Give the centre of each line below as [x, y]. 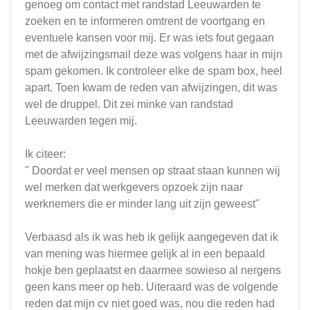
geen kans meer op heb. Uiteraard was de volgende [152, 287]
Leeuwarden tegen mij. [81, 121]
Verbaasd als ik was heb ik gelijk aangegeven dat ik [152, 237]
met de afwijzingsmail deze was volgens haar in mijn [154, 54]
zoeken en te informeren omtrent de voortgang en [145, 21]
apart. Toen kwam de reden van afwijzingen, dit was [151, 88]
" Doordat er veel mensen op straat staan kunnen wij [153, 171]
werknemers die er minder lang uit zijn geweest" [142, 204]
